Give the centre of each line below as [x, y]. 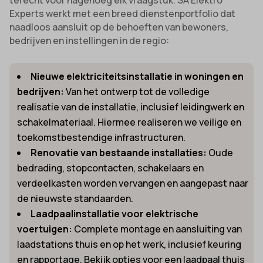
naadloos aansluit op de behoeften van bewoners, [119, 27]
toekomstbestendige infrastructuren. [102, 137]
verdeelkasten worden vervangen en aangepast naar [133, 183]
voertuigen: [45, 229]
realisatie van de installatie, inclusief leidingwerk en [131, 107]
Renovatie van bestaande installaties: [119, 152]
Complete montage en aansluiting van [157, 229]
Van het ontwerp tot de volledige [137, 91]
